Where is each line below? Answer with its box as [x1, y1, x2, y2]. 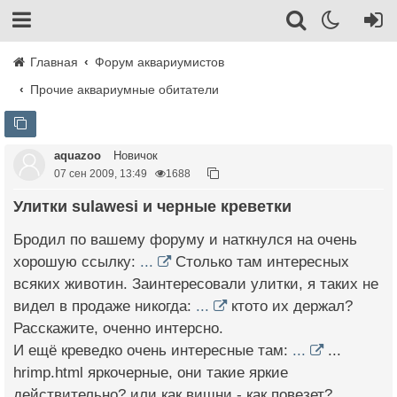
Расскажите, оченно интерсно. [13, 320, 223, 337]
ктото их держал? [227, 298, 353, 315]
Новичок [110, 149, 158, 162]
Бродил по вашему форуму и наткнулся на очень [13, 231, 357, 248]
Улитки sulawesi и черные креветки [22, 198, 292, 215]
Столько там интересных [171, 253, 349, 270]
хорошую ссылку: [13, 253, 140, 270]
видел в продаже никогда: [13, 298, 196, 315]
